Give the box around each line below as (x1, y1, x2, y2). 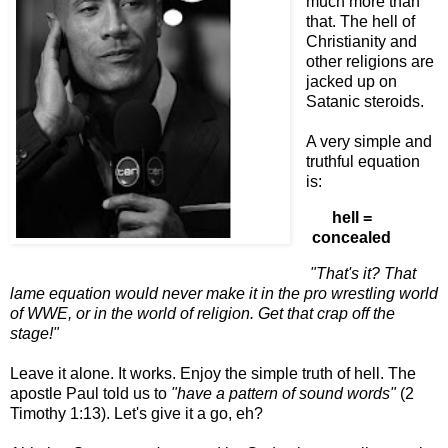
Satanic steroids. (305, 93, 424, 111)
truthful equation (305, 153, 420, 171)
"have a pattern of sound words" (171, 385, 396, 403)
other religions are (305, 53, 434, 71)
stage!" (10, 325, 59, 343)
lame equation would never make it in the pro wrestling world (10, 285, 438, 303)
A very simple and (305, 133, 432, 151)
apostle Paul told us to (10, 385, 171, 403)
